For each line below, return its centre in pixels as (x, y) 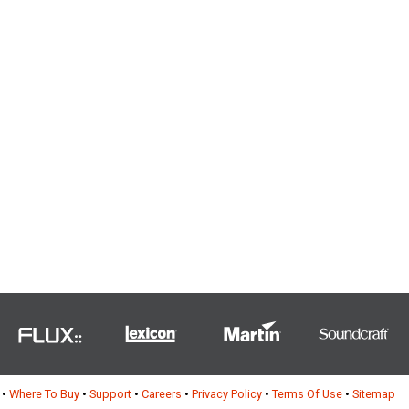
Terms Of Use (307, 393)
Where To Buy (44, 393)
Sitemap (374, 393)
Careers (162, 393)
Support (110, 393)
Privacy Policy (227, 393)
